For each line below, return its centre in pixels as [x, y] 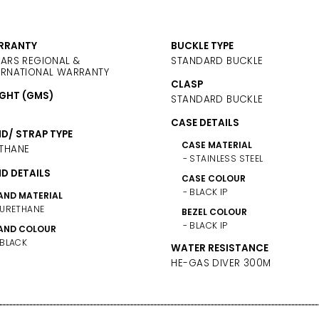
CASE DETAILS [205, 123]
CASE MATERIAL [217, 145]
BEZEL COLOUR [215, 212]
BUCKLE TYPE [203, 46]
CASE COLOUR [214, 179]
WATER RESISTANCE [220, 248]
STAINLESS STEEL [226, 159]
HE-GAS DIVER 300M [221, 263]
